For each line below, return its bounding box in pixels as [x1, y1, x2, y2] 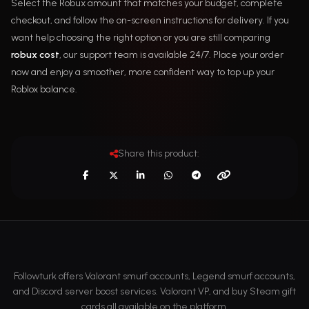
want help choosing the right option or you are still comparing [11, 32, 270, 44]
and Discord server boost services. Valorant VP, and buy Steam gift [13, 286, 296, 298]
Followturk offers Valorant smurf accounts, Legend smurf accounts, [14, 270, 295, 283]
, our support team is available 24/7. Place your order [59, 49, 283, 61]
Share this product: [118, 148, 199, 160]
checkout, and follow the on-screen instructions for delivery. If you [11, 14, 289, 27]
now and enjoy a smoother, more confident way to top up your [11, 66, 275, 79]
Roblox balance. [11, 83, 77, 96]
